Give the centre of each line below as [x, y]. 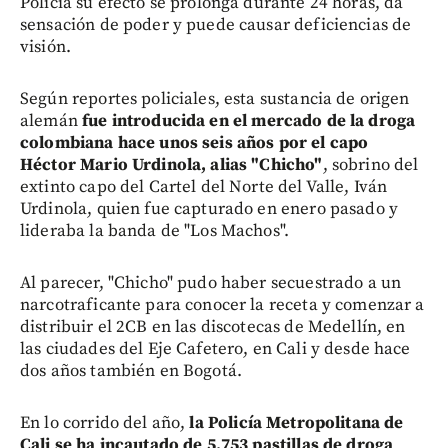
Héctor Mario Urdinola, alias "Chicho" [171, 165]
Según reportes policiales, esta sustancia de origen [215, 99]
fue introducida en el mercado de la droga [249, 121]
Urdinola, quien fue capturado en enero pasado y [209, 209]
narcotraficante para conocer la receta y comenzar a [222, 305]
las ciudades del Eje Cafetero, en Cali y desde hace [215, 349]
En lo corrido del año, [105, 423]
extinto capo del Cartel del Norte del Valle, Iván [204, 187]
